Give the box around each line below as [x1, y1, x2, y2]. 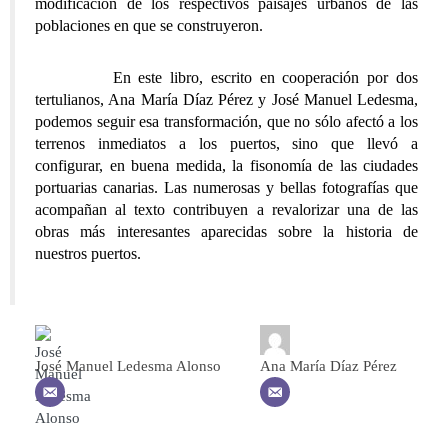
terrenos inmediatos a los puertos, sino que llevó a [35, 135, 418, 153]
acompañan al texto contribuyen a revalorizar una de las [35, 201, 418, 219]
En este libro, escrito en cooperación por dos [35, 69, 418, 87]
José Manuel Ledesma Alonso [35, 358, 221, 375]
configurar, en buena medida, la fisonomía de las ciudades [35, 157, 418, 175]
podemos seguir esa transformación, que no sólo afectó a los [35, 113, 418, 131]
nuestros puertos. [35, 245, 141, 263]
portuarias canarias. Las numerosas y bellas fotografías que [35, 179, 418, 197]
